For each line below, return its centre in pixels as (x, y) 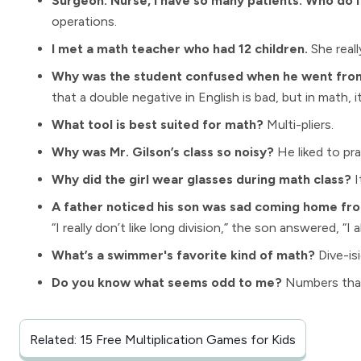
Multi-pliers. (299, 124)
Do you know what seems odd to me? (167, 282)
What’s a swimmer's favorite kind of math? (183, 255)
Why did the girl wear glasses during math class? (201, 179)
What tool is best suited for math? (158, 124)
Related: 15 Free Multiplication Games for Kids (163, 340)
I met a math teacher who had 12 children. (180, 49)
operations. (84, 21)
